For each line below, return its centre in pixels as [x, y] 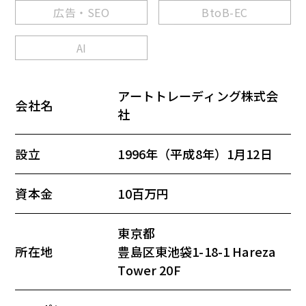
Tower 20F [149, 270]
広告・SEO [82, 13]
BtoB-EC [225, 13]
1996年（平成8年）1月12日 [195, 154]
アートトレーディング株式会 [198, 96]
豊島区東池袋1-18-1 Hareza [197, 252]
